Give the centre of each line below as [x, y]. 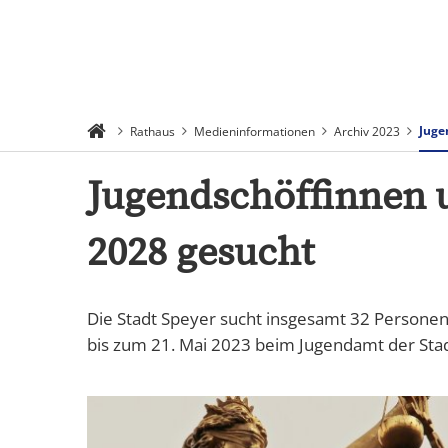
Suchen [275, 49]
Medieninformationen [254, 131]
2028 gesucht [200, 253]
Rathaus [152, 131]
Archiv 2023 [367, 131]
